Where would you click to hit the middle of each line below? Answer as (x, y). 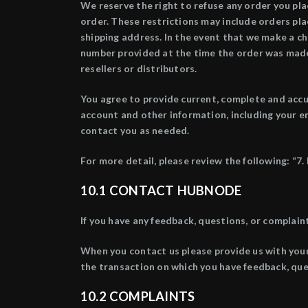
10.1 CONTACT (129, 190)
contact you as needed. (135, 130)
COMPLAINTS (152, 296)
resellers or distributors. (139, 68)
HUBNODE (209, 190)
